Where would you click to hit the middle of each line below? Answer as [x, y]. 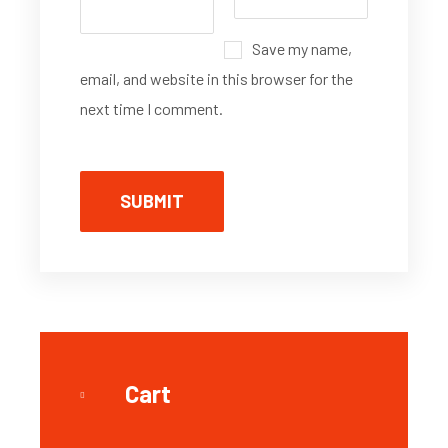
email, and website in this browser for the [216, 78]
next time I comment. [151, 108]
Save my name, [302, 48]
